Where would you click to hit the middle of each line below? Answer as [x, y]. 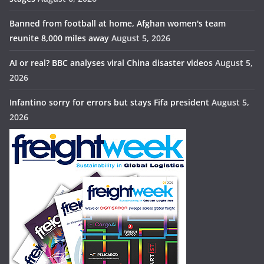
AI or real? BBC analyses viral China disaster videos [111, 63]
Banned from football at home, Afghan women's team [118, 24]
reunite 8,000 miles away [59, 38]
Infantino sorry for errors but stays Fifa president [109, 103]
